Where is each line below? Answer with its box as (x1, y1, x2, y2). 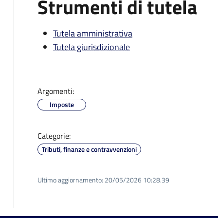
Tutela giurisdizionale (53, 40, 130, 54)
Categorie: (37, 130, 71, 142)
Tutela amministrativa (53, 27, 132, 40)
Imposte (50, 99, 74, 109)
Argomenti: (37, 85, 74, 97)
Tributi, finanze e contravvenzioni (42, 144, 137, 154)
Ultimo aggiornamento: (37, 175, 103, 185)
